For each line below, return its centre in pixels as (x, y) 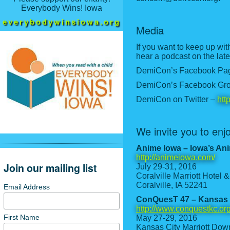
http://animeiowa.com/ (176, 157)
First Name (22, 217)
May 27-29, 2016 (167, 218)
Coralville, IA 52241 (172, 185)
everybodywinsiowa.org (62, 22)
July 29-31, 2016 (166, 167)
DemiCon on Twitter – (177, 99)
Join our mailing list (51, 168)
